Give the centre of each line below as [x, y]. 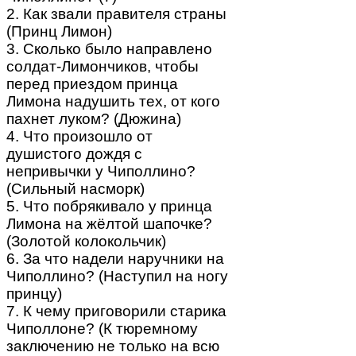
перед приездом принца [92, 83]
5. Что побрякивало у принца [109, 206]
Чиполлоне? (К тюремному [102, 328]
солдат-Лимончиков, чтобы [103, 66]
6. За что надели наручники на [115, 258]
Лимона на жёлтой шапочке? [109, 223]
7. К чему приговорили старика [116, 311]
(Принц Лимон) [59, 31]
